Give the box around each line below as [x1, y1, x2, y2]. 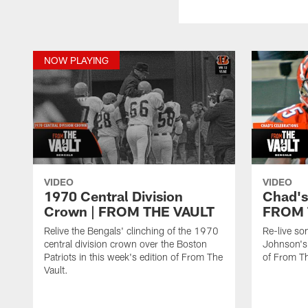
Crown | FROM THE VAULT [44, 202, 214, 219]
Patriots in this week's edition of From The [44, 250, 223, 263]
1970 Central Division [44, 187, 183, 204]
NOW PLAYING [44, 54, 109, 66]
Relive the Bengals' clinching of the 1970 [44, 224, 219, 236]
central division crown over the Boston [44, 237, 207, 250]
